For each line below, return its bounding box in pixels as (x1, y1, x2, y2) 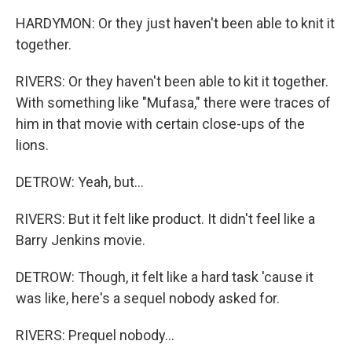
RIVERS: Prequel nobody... (16, 326, 174, 343)
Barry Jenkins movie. (16, 231, 145, 248)
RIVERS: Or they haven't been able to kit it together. (16, 72, 328, 90)
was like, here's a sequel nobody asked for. (16, 289, 280, 306)
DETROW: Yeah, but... (16, 173, 144, 190)
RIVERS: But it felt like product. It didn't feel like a (16, 210, 315, 227)
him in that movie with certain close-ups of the (16, 115, 305, 132)
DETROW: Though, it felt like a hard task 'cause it (16, 268, 313, 285)
